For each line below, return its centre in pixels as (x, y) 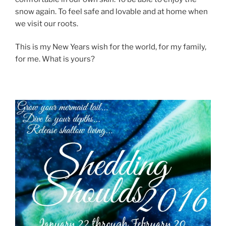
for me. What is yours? (55, 59)
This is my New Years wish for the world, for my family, (111, 47)
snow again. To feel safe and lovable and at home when (111, 11)
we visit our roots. (47, 23)
